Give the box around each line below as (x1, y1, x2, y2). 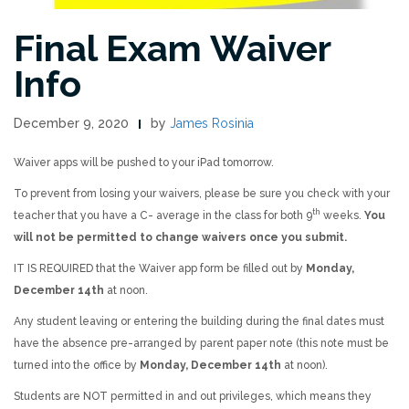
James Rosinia (170, 115, 254, 131)
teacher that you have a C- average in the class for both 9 (14, 208, 312, 222)
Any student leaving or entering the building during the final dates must (14, 314, 384, 328)
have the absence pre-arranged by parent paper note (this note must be (14, 336, 389, 350)
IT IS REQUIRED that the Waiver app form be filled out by (14, 261, 306, 275)
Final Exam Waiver (14, 26, 330, 69)
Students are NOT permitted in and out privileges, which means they (14, 389, 372, 403)
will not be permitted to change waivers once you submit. (14, 230, 347, 244)
